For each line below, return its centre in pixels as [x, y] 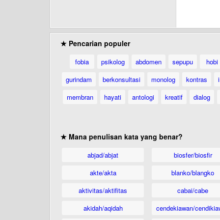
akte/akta [103, 173]
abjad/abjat [103, 155]
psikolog [113, 62]
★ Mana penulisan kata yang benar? [122, 137]
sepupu [183, 62]
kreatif [174, 97]
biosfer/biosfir [193, 155]
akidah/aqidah [103, 208]
